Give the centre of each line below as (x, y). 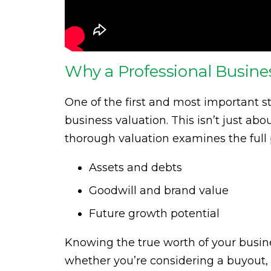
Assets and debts (135, 168)
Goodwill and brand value (159, 191)
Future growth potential (154, 214)
